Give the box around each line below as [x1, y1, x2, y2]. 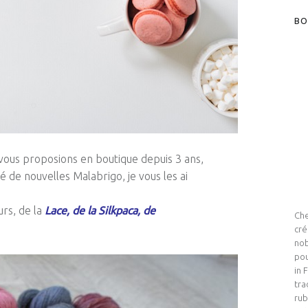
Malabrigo [73, 170, 122, 182]
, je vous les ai [122, 170, 188, 182]
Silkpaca [98, 204, 137, 217]
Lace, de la [45, 204, 98, 217]
